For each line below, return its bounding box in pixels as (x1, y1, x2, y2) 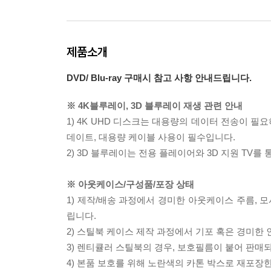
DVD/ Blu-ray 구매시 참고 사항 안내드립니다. (67, 73, 252, 83)
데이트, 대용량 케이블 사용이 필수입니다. (67, 132, 235, 142)
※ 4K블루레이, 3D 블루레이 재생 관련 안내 (67, 100, 243, 111)
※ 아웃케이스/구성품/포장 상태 (67, 179, 194, 189)
